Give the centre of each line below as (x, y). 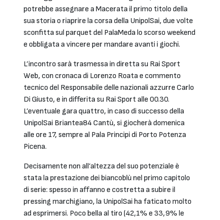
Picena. (35, 147)
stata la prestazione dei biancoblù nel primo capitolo (107, 178)
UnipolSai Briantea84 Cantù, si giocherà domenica (104, 123)
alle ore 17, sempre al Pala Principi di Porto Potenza (105, 135)
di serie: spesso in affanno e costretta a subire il (99, 190)
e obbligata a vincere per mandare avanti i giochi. (102, 45)
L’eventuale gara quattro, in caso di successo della (104, 111)
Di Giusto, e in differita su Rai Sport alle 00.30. (96, 100)
